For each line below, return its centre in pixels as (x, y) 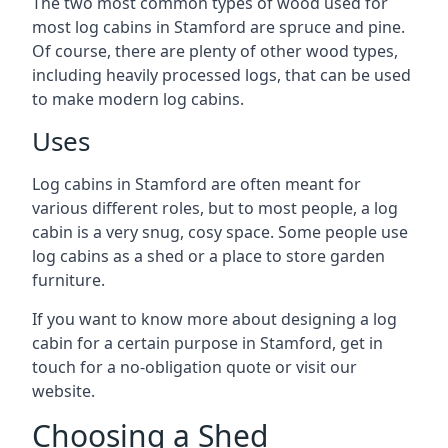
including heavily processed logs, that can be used (221, 74)
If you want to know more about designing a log (214, 318)
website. (63, 390)
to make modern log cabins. (138, 98)
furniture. (68, 279)
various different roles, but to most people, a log (215, 207)
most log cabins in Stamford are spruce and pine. (218, 26)
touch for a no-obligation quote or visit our (194, 366)
